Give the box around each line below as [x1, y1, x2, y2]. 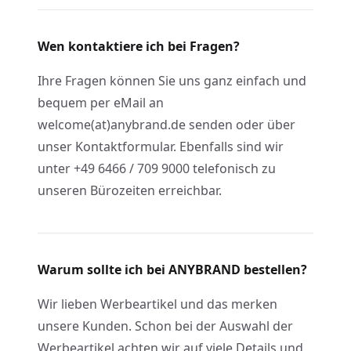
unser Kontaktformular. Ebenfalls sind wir [38, 138, 284, 155]
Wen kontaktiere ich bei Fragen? [38, 38, 240, 55]
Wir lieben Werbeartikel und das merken [38, 295, 277, 313]
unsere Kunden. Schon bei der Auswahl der [38, 317, 293, 335]
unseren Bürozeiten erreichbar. [38, 182, 222, 199]
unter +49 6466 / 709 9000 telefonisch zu [38, 160, 276, 177]
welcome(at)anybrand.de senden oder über [38, 116, 295, 133]
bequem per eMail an [38, 94, 164, 111]
